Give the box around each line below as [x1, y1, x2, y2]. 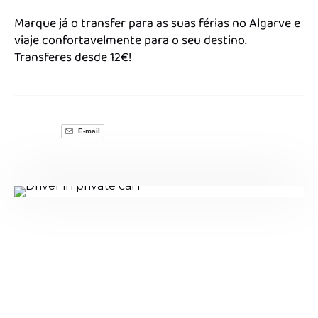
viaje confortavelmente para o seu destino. [14, 31, 247, 51]
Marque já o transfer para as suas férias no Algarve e [14, 13, 300, 34]
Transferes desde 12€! [14, 48, 132, 68]
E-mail [76, 127, 100, 135]
